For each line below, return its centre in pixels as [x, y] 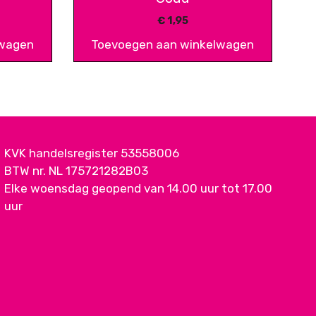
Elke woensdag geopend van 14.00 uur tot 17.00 [138, 188]
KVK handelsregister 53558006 [92, 153]
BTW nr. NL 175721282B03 [76, 170]
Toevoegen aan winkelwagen [173, 44]
